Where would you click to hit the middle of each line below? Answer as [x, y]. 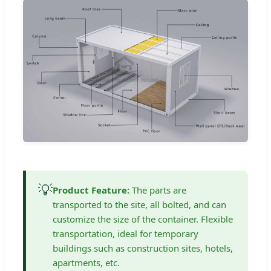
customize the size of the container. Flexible [143, 219]
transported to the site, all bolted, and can [139, 205]
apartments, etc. [86, 263]
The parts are [158, 190]
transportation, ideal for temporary [126, 234]
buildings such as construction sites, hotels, [143, 248]
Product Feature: [91, 190]
